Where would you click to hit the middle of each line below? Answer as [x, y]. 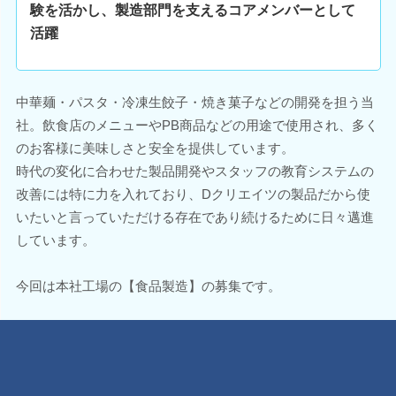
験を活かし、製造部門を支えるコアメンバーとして [192, 10]
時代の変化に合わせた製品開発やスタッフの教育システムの [194, 171]
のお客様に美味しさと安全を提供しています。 [155, 148]
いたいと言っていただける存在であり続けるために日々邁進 [194, 217]
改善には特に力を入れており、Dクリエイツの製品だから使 [193, 194]
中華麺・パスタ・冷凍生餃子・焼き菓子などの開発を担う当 [194, 102]
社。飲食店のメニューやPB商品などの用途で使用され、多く [197, 125]
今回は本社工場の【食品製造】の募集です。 [148, 286]
